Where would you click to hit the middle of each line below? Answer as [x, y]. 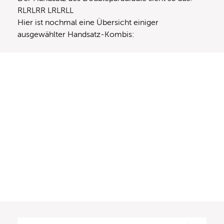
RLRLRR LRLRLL [45, 10]
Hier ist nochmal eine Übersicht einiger [88, 22]
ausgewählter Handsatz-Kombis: [76, 34]
